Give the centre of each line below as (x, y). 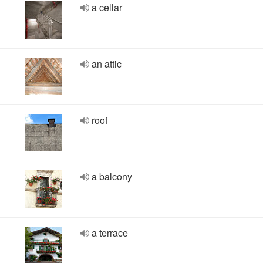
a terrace (110, 233)
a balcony (112, 176)
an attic (107, 64)
